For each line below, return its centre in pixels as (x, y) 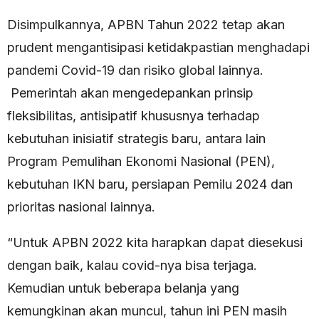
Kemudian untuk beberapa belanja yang (123, 288)
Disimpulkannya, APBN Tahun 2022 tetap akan (146, 25)
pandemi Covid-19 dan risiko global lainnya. (135, 70)
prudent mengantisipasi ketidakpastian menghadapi (158, 48)
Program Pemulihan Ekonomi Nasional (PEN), (141, 162)
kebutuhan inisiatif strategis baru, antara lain (136, 139)
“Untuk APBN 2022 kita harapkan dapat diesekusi (155, 243)
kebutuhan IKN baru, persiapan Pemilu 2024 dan (150, 184)
